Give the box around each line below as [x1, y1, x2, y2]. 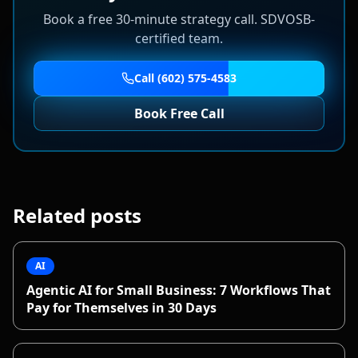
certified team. [135, 30, 223, 48]
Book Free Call [133, 105, 225, 123]
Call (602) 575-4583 [134, 70, 237, 86]
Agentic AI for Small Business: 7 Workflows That [26, 281, 331, 300]
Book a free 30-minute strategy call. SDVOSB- [43, 10, 315, 29]
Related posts [13, 202, 141, 229]
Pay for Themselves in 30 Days [26, 299, 217, 317]
